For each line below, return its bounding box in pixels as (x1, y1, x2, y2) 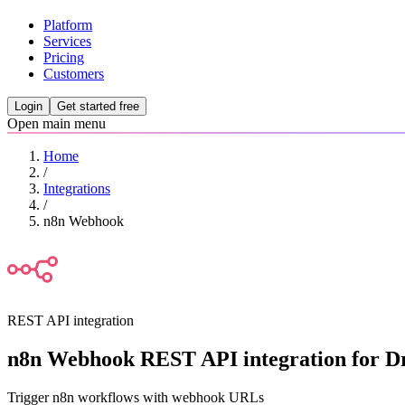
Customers (43, 66, 104, 81)
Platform (43, 17, 92, 33)
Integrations (43, 181, 110, 196)
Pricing (43, 50, 84, 65)
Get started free (57, 99, 139, 113)
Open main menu (7, 116, 106, 131)
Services (43, 33, 91, 49)
